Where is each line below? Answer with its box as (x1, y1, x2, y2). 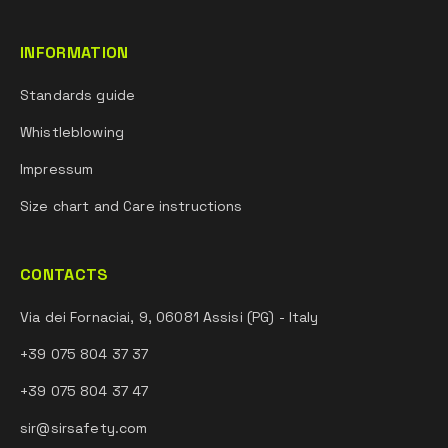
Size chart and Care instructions (20, 197, 243, 215)
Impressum (20, 160, 94, 178)
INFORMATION (20, 42, 129, 63)
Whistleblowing (20, 123, 124, 141)
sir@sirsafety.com (20, 419, 148, 437)
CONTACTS (20, 264, 109, 285)
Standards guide (20, 86, 136, 104)
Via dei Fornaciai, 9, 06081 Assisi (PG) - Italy (20, 308, 319, 326)
